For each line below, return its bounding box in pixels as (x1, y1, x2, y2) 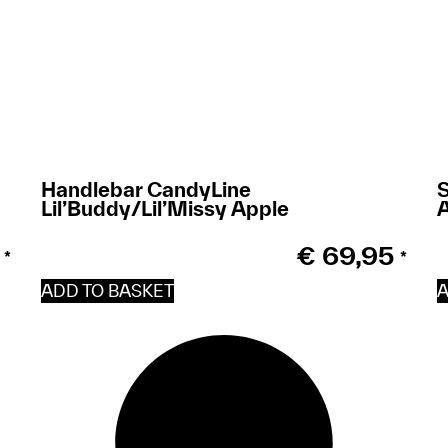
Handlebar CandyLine (40, 177, 251, 201)
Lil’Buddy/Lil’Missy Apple (40, 196, 289, 220)
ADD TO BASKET (40, 280, 174, 300)
